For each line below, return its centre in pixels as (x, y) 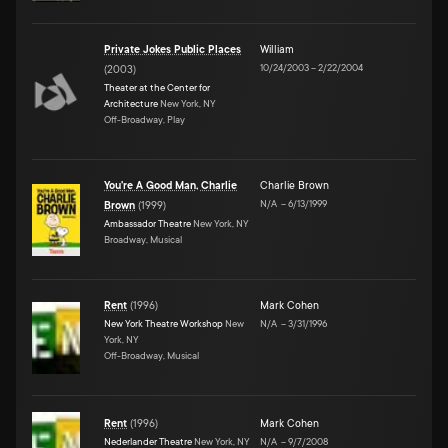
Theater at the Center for (157, 87)
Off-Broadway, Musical (151, 355)
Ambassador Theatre (147, 223)
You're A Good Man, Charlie (170, 185)
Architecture (131, 103)
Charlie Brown (294, 185)
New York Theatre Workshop (163, 323)
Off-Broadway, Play (144, 119)
